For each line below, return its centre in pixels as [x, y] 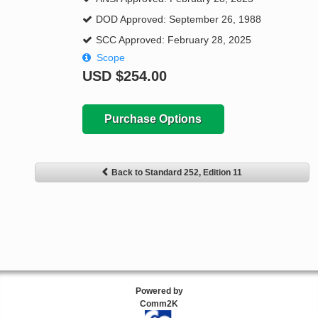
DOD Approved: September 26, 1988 [178, 20]
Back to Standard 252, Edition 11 [177, 173]
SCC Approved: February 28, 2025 [173, 40]
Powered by [159, 291]
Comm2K [159, 304]
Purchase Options [153, 119]
